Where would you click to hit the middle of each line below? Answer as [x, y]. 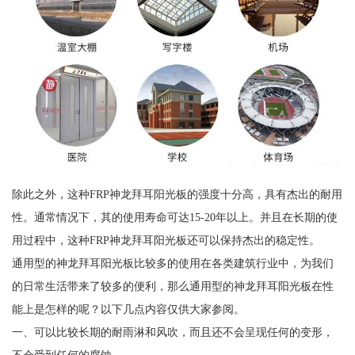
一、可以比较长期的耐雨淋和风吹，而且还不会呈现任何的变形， [172, 332]
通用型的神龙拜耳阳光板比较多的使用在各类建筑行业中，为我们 [172, 263]
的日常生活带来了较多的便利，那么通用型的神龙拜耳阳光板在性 [172, 286]
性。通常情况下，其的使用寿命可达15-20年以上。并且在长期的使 [174, 218]
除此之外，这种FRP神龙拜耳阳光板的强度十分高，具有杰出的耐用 [177, 195]
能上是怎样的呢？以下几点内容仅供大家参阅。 [128, 309]
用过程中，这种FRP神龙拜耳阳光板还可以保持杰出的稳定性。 [166, 240]
